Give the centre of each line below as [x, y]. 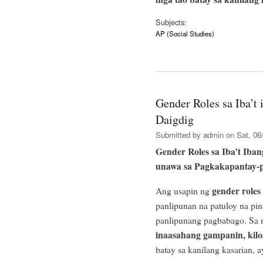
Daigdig [175, 119]
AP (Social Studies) [185, 33]
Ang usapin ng [184, 190]
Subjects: [171, 22]
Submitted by [179, 134]
